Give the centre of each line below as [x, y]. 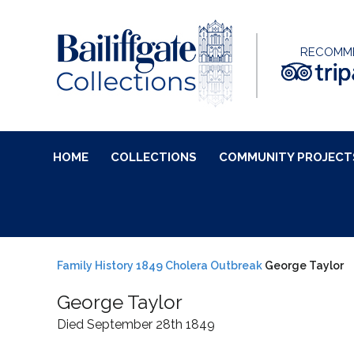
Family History [95, 265]
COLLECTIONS [153, 157]
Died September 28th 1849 [136, 324]
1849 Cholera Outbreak [199, 265]
